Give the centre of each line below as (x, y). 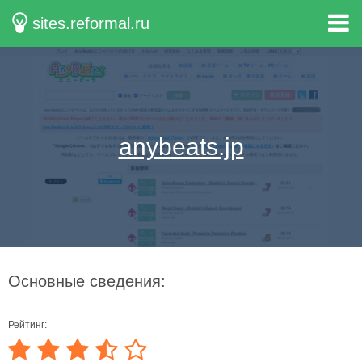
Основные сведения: (87, 281)
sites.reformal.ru (91, 23)
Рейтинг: (27, 325)
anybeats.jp (181, 147)
